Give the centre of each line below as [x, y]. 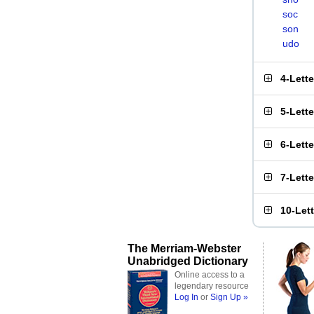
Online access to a [210, 275]
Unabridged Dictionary [188, 261]
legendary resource [212, 286]
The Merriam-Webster [184, 248]
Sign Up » [229, 297]
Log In [186, 297]
